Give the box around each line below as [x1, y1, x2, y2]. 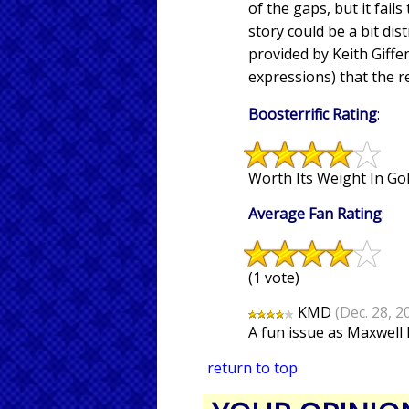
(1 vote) [248, 267, 299, 288]
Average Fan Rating [248, 204, 382, 225]
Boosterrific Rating [248, 104, 377, 125]
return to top [207, 358, 298, 379]
